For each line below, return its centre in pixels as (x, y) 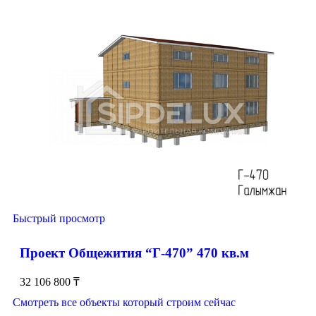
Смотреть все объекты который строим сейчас (124, 303)
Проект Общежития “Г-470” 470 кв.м (134, 253)
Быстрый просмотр (59, 218)
